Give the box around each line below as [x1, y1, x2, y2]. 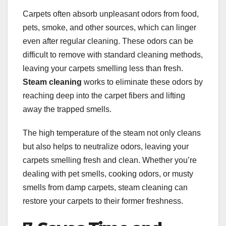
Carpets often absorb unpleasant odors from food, [23, 10, 199, 19]
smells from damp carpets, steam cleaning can [23, 183, 188, 192]
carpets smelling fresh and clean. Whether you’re [23, 156, 197, 165]
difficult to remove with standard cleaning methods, [23, 50, 203, 60]
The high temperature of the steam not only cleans [23, 129, 201, 138]
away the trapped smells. [23, 105, 111, 114]
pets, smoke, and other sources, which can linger [23, 23, 196, 32]
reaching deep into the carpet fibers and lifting [23, 91, 185, 100]
